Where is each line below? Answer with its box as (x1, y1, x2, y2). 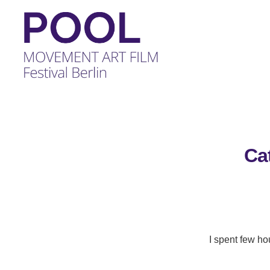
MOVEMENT (24, 111, 83, 123)
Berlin (24, 164, 52, 176)
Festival (24, 151, 61, 163)
